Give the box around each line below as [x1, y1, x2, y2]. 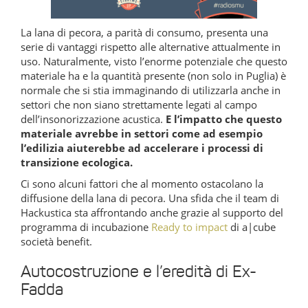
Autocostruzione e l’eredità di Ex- [21, 261, 256, 282]
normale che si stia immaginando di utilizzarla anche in [21, 82, 280, 97]
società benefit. [21, 234, 92, 248]
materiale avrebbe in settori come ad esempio [21, 126, 263, 140]
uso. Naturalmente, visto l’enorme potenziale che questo [21, 54, 287, 68]
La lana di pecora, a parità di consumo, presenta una [21, 25, 268, 39]
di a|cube [228, 219, 276, 234]
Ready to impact [151, 219, 228, 234]
